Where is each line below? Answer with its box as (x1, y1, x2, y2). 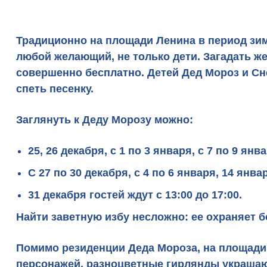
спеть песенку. (16, 83, 94, 95)
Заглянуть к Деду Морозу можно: (16, 114, 193, 126)
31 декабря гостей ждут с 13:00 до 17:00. (28, 189, 242, 201)
